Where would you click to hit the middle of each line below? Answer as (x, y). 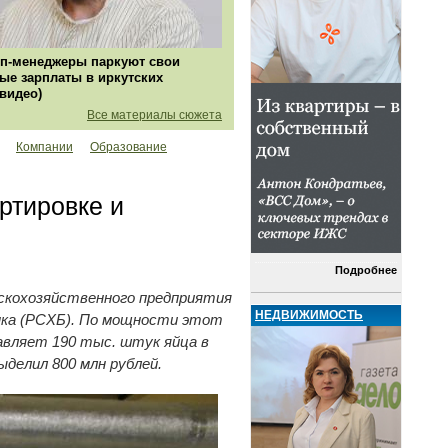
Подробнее (366, 270)
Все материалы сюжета (154, 115)
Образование (128, 147)
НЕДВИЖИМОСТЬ (309, 314)
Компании (44, 147)
